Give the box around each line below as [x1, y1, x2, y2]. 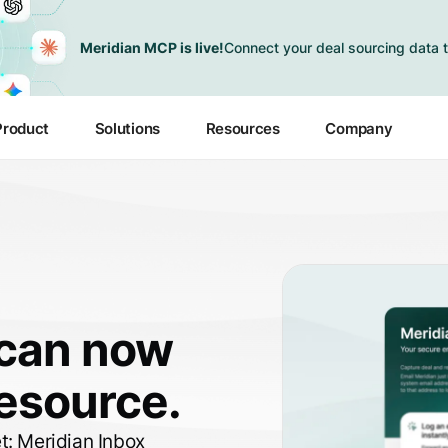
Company [325, 119, 393, 138]
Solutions [94, 119, 160, 138]
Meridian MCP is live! [80, 39, 224, 56]
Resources [205, 119, 280, 138]
